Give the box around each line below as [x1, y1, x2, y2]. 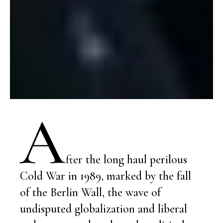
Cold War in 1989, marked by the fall [20, 168, 191, 183]
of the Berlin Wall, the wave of [20, 185, 161, 200]
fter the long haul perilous [66, 152, 187, 167]
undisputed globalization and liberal [20, 201, 187, 216]
